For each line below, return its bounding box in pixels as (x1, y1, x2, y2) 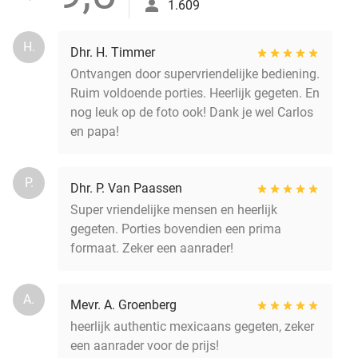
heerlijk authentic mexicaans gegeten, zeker (70, 318, 314, 334)
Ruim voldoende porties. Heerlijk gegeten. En (70, 85, 320, 101)
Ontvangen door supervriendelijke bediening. (70, 66, 320, 82)
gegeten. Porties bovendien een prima (70, 221, 281, 237)
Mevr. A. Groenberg (70, 296, 177, 312)
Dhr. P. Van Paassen (70, 180, 182, 196)
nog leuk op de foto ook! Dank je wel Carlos (70, 104, 313, 120)
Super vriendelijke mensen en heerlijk (70, 201, 277, 217)
